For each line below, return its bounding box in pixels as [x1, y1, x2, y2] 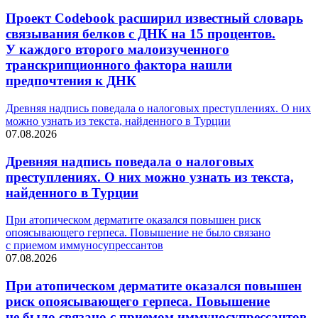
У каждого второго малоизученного [6, 42, 229, 57]
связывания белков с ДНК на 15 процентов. [6, 26, 275, 42]
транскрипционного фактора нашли [6, 57, 232, 73]
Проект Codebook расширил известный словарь [6, 11, 303, 26]
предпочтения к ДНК [6, 73, 136, 89]
